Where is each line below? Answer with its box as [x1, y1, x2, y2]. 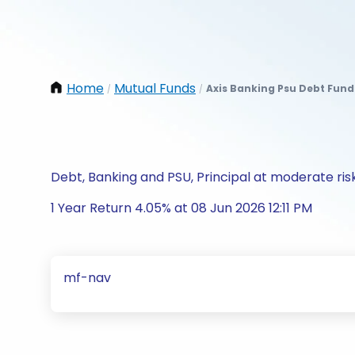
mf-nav [63, 269, 111, 287]
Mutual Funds [114, 79, 196, 97]
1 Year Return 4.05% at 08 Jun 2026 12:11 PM [51, 199, 312, 217]
